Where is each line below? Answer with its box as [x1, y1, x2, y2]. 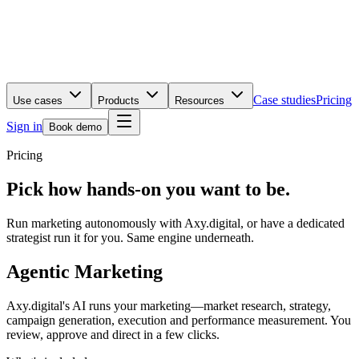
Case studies [253, 93, 316, 107]
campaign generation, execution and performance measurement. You [6, 313, 351, 327]
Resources [175, 95, 228, 107]
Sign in [6, 119, 42, 133]
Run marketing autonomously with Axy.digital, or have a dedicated [6, 216, 345, 230]
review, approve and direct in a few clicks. [6, 327, 220, 341]
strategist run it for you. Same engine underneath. [6, 230, 254, 244]
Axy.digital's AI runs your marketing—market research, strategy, [6, 298, 331, 313]
